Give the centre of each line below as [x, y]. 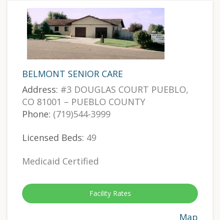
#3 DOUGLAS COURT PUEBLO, [123, 90]
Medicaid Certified [60, 161]
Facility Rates [110, 193]
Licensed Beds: [53, 138]
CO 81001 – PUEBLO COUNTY [84, 102]
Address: [40, 90]
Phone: [36, 114]
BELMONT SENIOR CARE [72, 74]
